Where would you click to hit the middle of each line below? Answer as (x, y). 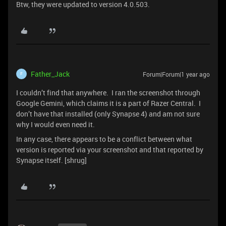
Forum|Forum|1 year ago (176, 74)
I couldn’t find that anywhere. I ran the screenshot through (108, 92)
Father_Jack (50, 74)
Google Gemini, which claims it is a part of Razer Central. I (108, 103)
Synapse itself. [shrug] (51, 160)
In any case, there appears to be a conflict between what (104, 139)
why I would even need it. (55, 124)
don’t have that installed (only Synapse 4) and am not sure (108, 114)
